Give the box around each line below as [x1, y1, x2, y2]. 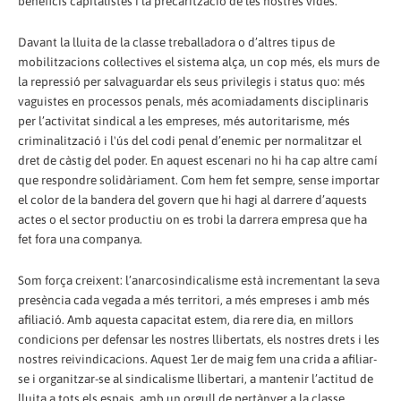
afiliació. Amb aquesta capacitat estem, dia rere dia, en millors [18, 311, 354, 327]
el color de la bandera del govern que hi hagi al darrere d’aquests [18, 192, 367, 207]
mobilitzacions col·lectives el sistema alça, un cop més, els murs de [18, 54, 380, 69]
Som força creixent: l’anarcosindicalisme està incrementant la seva [18, 272, 380, 287]
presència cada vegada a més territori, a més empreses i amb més [18, 292, 370, 307]
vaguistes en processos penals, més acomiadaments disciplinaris [18, 93, 369, 108]
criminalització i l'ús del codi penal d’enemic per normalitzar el [18, 132, 362, 148]
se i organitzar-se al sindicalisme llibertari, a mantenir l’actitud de [18, 371, 373, 386]
